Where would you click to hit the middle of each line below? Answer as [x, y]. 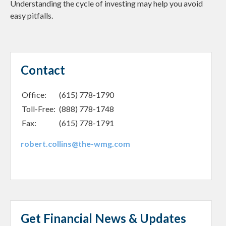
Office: [35, 95]
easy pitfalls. [32, 16]
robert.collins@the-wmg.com [75, 144]
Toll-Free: [39, 109]
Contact [43, 70]
